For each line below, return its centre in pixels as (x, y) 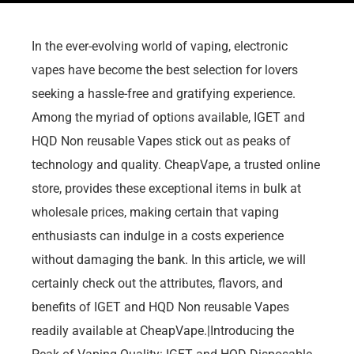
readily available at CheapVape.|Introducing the (163, 330)
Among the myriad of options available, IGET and (168, 117)
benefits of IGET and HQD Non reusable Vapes (160, 307)
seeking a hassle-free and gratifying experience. (164, 93)
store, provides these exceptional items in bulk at (166, 188)
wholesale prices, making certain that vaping (155, 212)
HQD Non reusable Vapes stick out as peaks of (161, 141)
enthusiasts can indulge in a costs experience (158, 235)
